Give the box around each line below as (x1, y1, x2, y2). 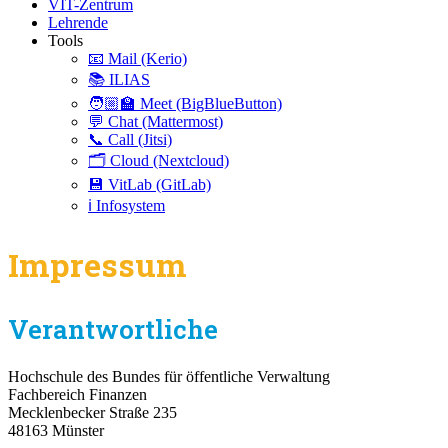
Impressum (8, 242, 187, 286)
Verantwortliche (8, 312, 218, 347)
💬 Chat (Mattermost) (88, 113, 223, 130)
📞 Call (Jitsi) (88, 131, 172, 148)
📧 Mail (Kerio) (88, 50, 187, 67)
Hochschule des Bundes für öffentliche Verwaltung (8, 367, 330, 385)
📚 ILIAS (88, 71, 150, 88)
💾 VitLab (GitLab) (88, 176, 211, 193)
